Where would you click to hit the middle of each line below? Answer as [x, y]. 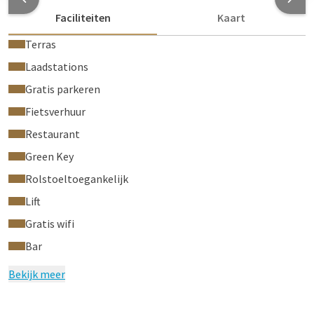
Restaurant [53, 134]
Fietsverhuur [55, 111]
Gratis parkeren [63, 89]
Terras [41, 44]
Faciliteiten [83, 18]
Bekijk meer [37, 274]
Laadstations [57, 67]
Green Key [49, 156]
